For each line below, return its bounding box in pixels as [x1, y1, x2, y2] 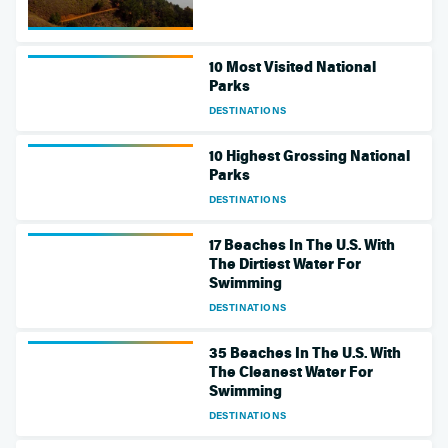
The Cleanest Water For [208, 362, 373, 381]
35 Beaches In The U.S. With [208, 343, 401, 362]
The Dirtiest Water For [208, 254, 361, 273]
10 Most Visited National [208, 57, 376, 76]
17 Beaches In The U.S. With [208, 235, 395, 254]
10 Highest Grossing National [208, 146, 410, 165]
